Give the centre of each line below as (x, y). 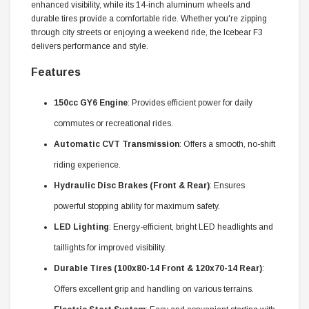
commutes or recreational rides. (113, 123)
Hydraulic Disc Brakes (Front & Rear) (132, 185)
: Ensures (227, 185)
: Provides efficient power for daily (190, 102)
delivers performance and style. (90, 46)
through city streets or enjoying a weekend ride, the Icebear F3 (147, 32)
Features (56, 72)
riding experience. (87, 165)
